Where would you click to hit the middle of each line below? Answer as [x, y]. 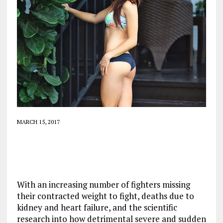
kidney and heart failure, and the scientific [97, 207]
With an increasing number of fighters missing [103, 184]
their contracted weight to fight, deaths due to [105, 196]
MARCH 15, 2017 [38, 122]
